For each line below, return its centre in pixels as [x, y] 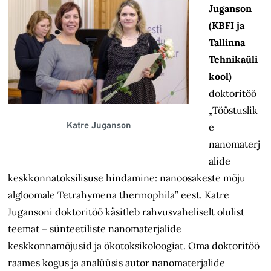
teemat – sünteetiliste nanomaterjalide [95, 229]
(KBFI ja [227, 26]
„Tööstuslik [233, 110]
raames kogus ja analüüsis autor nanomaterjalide [117, 263]
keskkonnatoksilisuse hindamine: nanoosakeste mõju [127, 178]
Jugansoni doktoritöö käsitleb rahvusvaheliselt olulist [126, 212]
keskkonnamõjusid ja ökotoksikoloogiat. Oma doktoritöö [134, 246]
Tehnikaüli [233, 60]
